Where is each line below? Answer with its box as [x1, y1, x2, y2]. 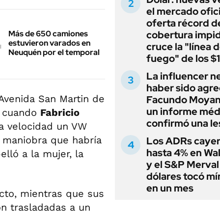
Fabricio [40, 107, 80, 119]
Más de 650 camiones [8, 28, 88, 39]
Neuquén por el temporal [8, 47, 100, 58]
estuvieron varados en [8, 38, 90, 49]
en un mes [146, 182, 193, 194]
